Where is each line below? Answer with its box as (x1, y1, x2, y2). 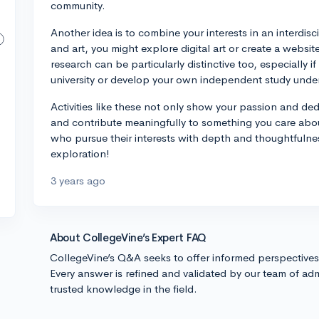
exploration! (51, 147, 110, 160)
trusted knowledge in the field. (50, 282, 197, 296)
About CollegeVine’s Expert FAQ (50, 231, 206, 244)
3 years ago (51, 174, 105, 187)
